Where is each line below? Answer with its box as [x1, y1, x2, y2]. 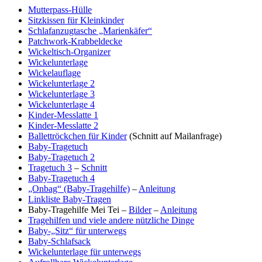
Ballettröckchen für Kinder [28, 131, 127, 142]
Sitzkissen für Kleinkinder [28, 15, 124, 26]
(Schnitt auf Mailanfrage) [127, 131, 222, 142]
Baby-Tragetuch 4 [28, 173, 95, 184]
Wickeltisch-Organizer [28, 47, 111, 57]
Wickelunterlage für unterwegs [28, 247, 141, 257]
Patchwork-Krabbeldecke [28, 36, 122, 47]
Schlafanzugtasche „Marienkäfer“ [28, 26, 152, 36]
